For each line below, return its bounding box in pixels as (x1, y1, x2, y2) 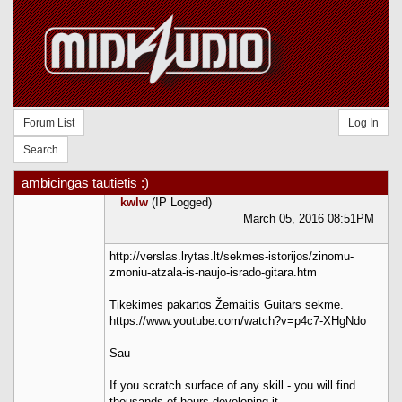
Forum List (23, 116, 74, 129)
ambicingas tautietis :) (22, 174, 149, 190)
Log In (347, 116, 379, 129)
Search (23, 143, 58, 156)
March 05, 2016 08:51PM (243, 211, 374, 225)
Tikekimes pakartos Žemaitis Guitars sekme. (109, 297, 344, 311)
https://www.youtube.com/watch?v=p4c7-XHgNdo (109, 313, 366, 328)
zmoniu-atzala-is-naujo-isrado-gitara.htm (109, 265, 317, 279)
